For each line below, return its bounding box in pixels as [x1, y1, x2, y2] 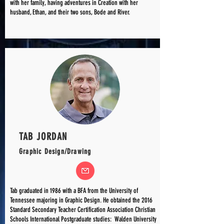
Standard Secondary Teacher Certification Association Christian [10, 205, 155, 214]
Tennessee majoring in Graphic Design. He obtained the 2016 [10, 196, 152, 204]
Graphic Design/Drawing [19, 147, 91, 156]
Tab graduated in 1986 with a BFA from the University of [10, 186, 138, 195]
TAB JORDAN [19, 130, 67, 142]
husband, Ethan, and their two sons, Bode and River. [10, 8, 131, 16]
